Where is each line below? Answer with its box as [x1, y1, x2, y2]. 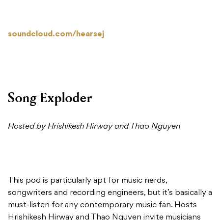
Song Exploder [8, 90, 92, 107]
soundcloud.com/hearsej [8, 30, 104, 39]
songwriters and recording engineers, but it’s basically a [8, 189, 212, 197]
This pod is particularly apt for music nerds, [8, 177, 167, 185]
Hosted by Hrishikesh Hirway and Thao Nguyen [8, 123, 180, 131]
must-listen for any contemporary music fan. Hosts [8, 201, 197, 210]
